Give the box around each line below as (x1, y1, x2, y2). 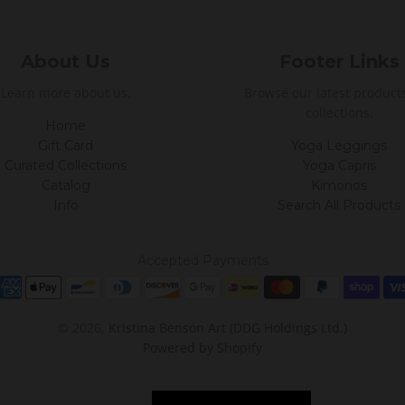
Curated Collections (5, 157, 127, 174)
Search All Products (278, 197, 401, 214)
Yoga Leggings (291, 137, 388, 155)
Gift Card (38, 137, 94, 155)
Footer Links (278, 51, 400, 73)
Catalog (41, 177, 90, 194)
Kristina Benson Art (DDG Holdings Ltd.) (108, 318, 347, 336)
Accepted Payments (137, 252, 268, 269)
